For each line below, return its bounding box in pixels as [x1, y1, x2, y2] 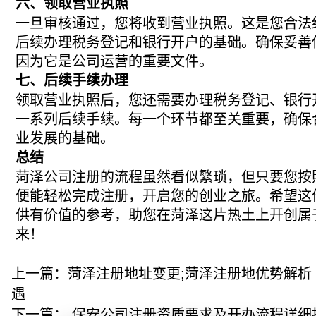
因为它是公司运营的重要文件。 [16, 54, 214, 69]
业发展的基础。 [16, 130, 115, 146]
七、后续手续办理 [16, 73, 129, 88]
